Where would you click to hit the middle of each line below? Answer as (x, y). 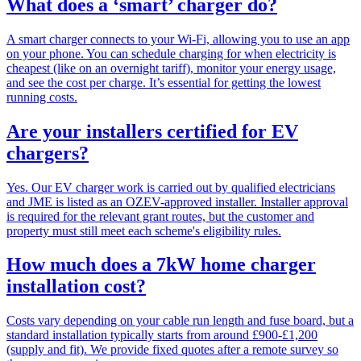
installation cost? (76, 286)
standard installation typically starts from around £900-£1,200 (162, 335)
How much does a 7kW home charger (161, 265)
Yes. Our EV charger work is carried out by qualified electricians (171, 187)
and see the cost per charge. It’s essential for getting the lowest (164, 82)
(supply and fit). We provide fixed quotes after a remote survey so (172, 350)
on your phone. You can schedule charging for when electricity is (171, 53)
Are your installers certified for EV (152, 131)
